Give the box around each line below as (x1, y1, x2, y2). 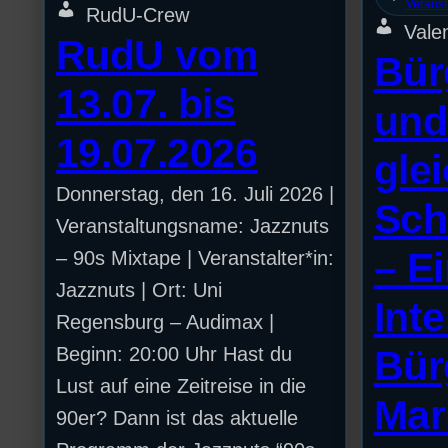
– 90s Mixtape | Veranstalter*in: (55, 246, 334, 269)
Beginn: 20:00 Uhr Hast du (55, 342, 292, 365)
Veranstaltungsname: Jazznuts (55, 214, 329, 237)
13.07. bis (55, 80, 236, 127)
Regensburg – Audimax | (55, 310, 274, 333)
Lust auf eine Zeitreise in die (55, 374, 306, 397)
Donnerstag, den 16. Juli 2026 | (55, 182, 334, 205)
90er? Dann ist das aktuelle (55, 406, 298, 429)
